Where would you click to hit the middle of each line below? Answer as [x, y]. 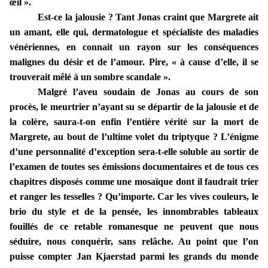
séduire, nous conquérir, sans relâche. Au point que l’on [134, 242]
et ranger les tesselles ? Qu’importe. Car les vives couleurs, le [134, 197]
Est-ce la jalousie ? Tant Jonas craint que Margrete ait [148, 17]
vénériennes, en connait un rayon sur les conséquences [134, 47]
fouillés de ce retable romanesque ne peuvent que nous [134, 227]
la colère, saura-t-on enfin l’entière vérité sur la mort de [134, 122]
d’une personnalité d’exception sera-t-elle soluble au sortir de [134, 152]
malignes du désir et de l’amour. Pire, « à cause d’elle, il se [134, 62]
